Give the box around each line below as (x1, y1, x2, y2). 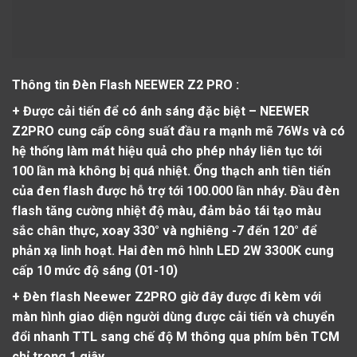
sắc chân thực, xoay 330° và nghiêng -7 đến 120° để (12, 222, 317, 238)
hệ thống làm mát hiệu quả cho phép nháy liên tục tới (12, 143, 322, 159)
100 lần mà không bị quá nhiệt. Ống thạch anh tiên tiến (12, 163, 331, 178)
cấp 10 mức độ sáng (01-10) (12, 262, 178, 278)
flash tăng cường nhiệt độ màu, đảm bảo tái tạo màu (12, 202, 321, 218)
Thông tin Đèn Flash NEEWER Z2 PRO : (12, 76, 242, 92)
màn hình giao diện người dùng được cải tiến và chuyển (12, 308, 335, 324)
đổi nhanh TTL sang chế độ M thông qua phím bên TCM (12, 328, 339, 344)
